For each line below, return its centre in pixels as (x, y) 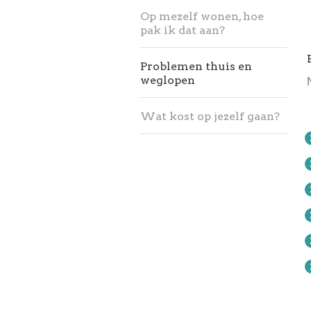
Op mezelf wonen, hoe (202, 16)
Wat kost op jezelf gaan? (210, 116)
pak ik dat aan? (183, 30)
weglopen (168, 80)
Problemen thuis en (196, 66)
